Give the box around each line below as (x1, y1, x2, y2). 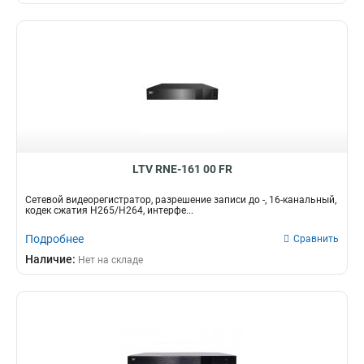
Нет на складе (78, 254, 143, 266)
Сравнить (293, 233, 339, 245)
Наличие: (25, 253, 78, 266)
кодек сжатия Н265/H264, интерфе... (25, 205, 193, 216)
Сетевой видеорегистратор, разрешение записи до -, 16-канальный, (25, 194, 336, 206)
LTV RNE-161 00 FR (132, 162, 232, 175)
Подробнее (25, 232, 84, 245)
